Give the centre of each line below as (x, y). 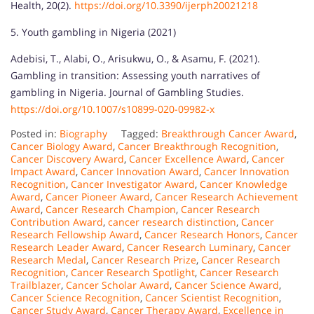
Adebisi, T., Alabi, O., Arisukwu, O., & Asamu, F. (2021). (135, 58)
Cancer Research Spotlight (133, 272)
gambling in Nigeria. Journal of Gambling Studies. (127, 92)
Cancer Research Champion (111, 209)
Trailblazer (36, 285)
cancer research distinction (172, 221)
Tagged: (141, 133)
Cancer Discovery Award (67, 158)
